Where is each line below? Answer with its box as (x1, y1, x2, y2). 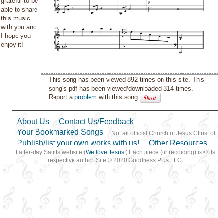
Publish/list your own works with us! (17, 138, 139, 147)
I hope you (1, 32, 31, 39)
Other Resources (149, 138, 207, 147)
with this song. (97, 93, 140, 101)
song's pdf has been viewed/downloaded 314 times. (49, 84, 194, 92)
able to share (1, 6, 37, 13)
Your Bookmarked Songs (17, 127, 103, 136)
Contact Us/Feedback (59, 117, 134, 126)
